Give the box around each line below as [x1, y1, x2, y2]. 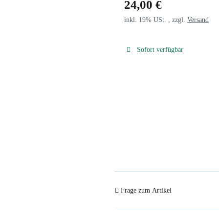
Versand [187, 16, 209, 23]
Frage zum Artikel [121, 187, 172, 194]
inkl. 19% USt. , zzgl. [124, 16, 187, 23]
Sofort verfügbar [136, 45, 183, 53]
